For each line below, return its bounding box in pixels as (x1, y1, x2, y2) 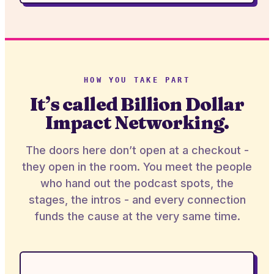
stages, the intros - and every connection (28, 193, 246, 206)
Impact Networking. (45, 111, 229, 134)
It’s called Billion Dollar (29, 93, 245, 116)
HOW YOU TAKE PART (84, 76, 190, 84)
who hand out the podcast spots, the (40, 177, 234, 190)
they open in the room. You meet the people (22, 160, 252, 173)
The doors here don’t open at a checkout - (25, 144, 249, 157)
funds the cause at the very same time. (34, 210, 240, 223)
